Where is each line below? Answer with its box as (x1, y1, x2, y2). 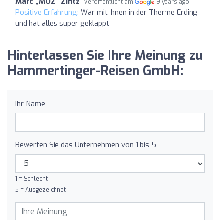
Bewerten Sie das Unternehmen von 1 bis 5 (15, 139, 156, 150)
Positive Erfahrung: (15, 7, 81, 17)
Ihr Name (15, 98, 45, 109)
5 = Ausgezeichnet (15, 185, 66, 193)
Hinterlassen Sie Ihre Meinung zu (7, 47, 203, 64)
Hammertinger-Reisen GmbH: (7, 62, 183, 80)
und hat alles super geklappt (15, 18, 109, 28)
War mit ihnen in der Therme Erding (81, 7, 198, 17)
